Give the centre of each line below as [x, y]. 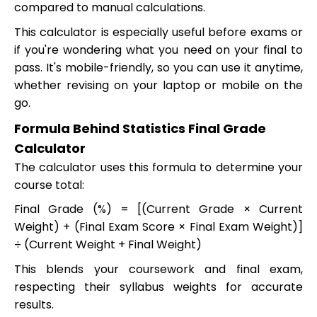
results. [34, 304]
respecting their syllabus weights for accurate [158, 287]
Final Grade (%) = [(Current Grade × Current [158, 209]
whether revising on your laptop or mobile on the [158, 85]
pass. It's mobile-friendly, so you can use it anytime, [158, 67]
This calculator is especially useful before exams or [158, 32]
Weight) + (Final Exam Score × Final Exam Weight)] [158, 227]
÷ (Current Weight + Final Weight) [108, 245]
